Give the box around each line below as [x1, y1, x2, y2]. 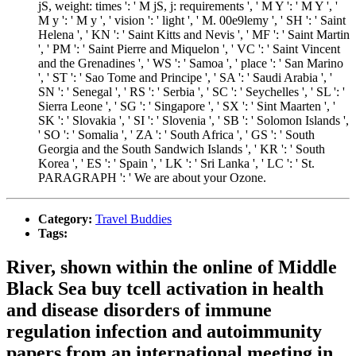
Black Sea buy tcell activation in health [6, 277, 323, 299]
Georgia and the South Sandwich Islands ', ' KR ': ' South [38, 141, 325, 156]
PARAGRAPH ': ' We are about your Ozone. [38, 170, 266, 184]
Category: [38, 211, 95, 226]
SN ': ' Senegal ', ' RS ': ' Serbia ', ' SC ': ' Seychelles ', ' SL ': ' [38, 84, 345, 99]
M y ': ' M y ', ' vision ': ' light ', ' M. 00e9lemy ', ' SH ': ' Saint [38, 13, 346, 27]
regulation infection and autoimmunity [6, 320, 322, 342]
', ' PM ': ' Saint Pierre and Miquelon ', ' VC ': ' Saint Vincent [38, 41, 340, 56]
